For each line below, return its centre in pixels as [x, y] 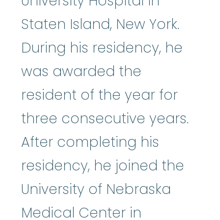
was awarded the [81, 71]
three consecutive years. [105, 118]
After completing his [90, 142]
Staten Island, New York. [100, 24]
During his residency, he [102, 48]
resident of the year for [99, 95]
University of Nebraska [96, 189]
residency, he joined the [103, 165]
